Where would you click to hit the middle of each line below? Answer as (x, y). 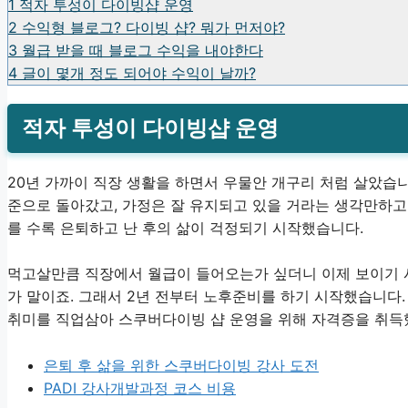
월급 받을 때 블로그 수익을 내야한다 (143, 50)
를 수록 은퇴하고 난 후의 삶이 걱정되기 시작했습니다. (185, 227)
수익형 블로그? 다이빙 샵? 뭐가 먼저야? (153, 27)
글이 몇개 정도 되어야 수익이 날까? (139, 72)
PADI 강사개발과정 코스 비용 (140, 388)
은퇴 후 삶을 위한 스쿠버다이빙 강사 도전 (181, 365)
